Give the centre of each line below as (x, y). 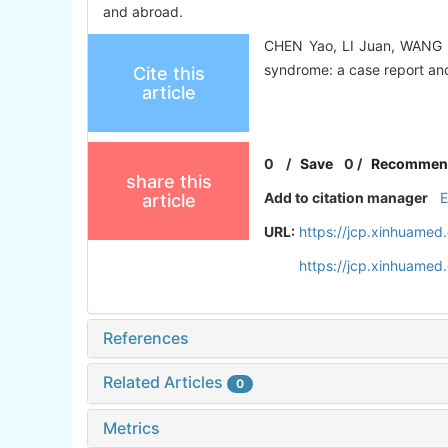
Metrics (131, 427)
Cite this (168, 74)
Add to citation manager (346, 198)
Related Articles (165, 382)
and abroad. (143, 12)
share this (168, 182)
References (146, 338)
